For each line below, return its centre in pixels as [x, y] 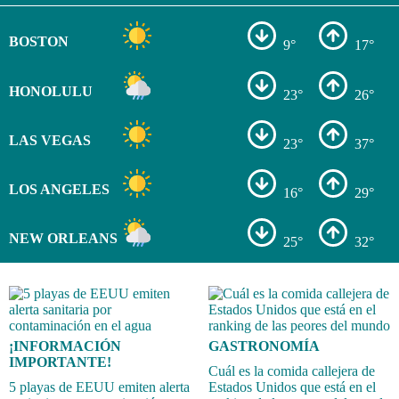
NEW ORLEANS [63, 239]
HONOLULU [50, 91]
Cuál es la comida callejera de [292, 370]
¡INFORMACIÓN [65, 346]
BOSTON [38, 42]
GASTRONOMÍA [264, 346]
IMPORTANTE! [60, 362]
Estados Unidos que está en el [292, 387]
